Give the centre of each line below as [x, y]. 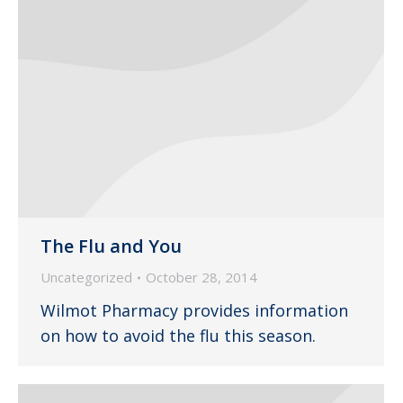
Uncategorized [86, 278]
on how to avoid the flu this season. [178, 336]
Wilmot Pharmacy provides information [194, 311]
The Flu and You [111, 246]
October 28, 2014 [201, 278]
